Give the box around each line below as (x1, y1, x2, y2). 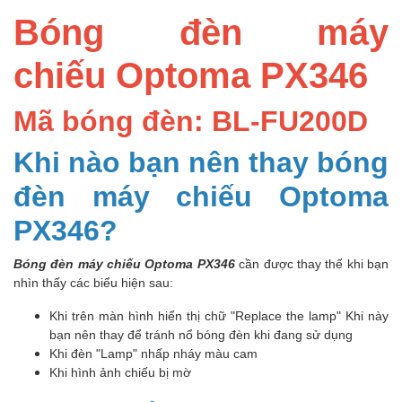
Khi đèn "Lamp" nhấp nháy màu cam (49, 345, 258, 362)
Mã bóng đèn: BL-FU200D (13, 102, 368, 138)
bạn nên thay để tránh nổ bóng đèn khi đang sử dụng (49, 327, 356, 343)
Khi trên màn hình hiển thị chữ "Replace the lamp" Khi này (49, 308, 389, 324)
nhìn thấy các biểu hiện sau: (13, 275, 173, 291)
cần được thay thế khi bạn (239, 256, 389, 272)
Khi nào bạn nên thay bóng (13, 144, 389, 179)
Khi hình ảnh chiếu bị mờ (49, 364, 191, 380)
